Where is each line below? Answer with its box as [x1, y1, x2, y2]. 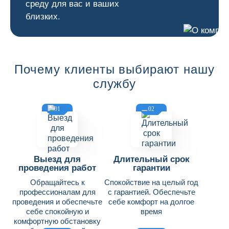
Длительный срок [113, 154, 190, 164]
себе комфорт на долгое [108, 197, 194, 206]
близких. [26, 12, 60, 21]
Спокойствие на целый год [104, 178, 198, 187]
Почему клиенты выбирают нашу [14, 62, 215, 76]
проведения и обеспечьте [12, 197, 102, 206]
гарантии [132, 163, 170, 173]
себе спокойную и [26, 207, 89, 216]
